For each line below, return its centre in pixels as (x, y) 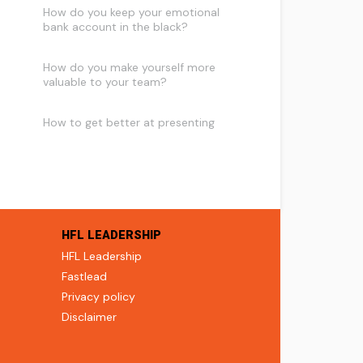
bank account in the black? (116, 27)
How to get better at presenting (129, 122)
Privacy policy (98, 297)
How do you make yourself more (130, 67)
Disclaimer (89, 317)
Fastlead (84, 276)
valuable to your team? (105, 82)
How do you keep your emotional (132, 12)
